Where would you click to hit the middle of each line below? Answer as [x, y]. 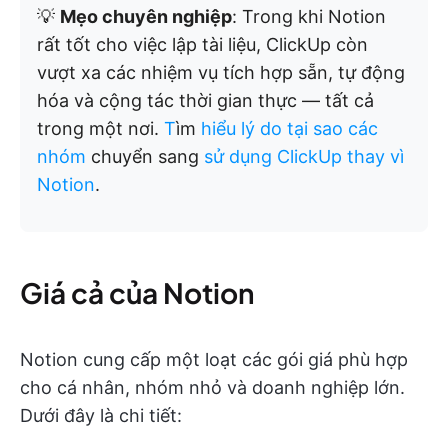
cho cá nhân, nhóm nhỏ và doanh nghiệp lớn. [212, 388]
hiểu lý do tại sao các [289, 129]
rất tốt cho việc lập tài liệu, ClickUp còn [202, 45]
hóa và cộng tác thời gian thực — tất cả [205, 101]
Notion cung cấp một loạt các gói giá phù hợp [214, 360]
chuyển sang [145, 157]
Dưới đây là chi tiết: [101, 416]
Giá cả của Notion [137, 293]
